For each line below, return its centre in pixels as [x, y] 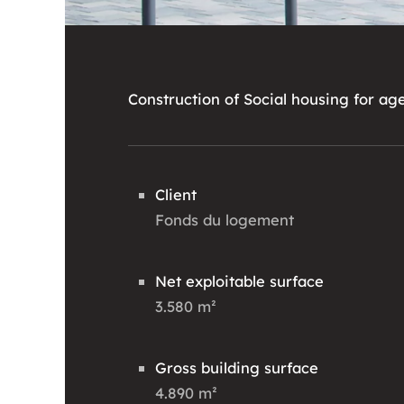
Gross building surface [237, 367]
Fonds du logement [225, 219]
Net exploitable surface [239, 280]
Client [176, 194]
